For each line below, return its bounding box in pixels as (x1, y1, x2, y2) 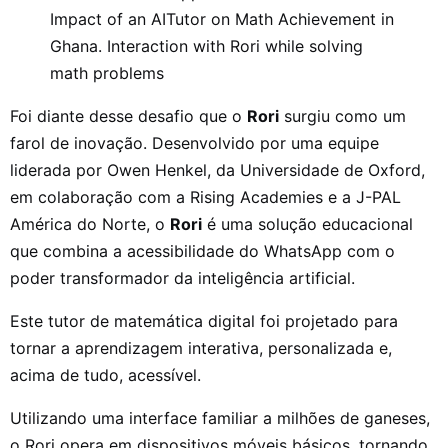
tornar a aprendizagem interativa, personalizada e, (10, 337, 392, 358)
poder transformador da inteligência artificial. (10, 267, 360, 288)
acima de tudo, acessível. (10, 364, 201, 385)
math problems (50, 62, 164, 83)
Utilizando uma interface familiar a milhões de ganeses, (10, 407, 430, 428)
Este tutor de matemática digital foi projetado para (10, 310, 398, 331)
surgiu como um (279, 105, 406, 126)
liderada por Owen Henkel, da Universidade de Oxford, (10, 159, 425, 180)
